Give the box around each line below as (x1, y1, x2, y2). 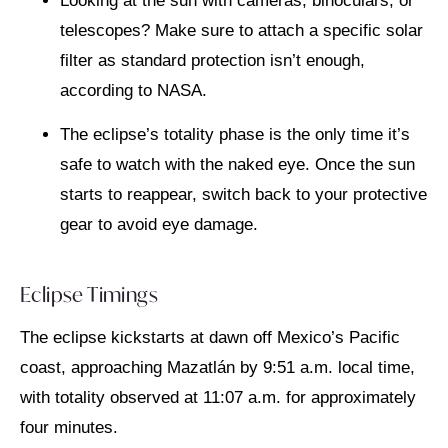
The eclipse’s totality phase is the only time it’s (60, 125, 410, 145)
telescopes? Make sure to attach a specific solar (60, 20, 423, 40)
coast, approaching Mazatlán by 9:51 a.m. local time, (20, 357, 415, 377)
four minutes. (20, 417, 118, 437)
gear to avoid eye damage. (60, 215, 258, 235)
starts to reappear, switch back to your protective (60, 185, 427, 205)
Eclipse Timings (20, 280, 158, 308)
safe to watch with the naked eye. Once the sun (60, 155, 415, 175)
